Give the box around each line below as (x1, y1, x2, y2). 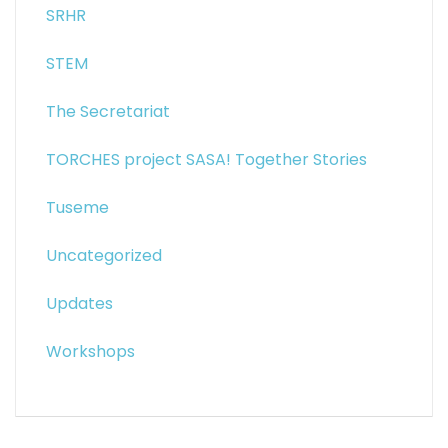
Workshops (46, 340, 135, 363)
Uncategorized (46, 244, 162, 267)
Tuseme (46, 196, 109, 219)
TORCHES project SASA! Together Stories (46, 148, 367, 171)
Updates (46, 292, 113, 315)
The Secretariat (46, 100, 170, 123)
